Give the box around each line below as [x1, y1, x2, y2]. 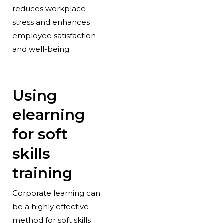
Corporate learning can [12, 188, 100, 198]
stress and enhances [12, 17, 90, 27]
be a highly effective [12, 201, 89, 211]
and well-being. [12, 44, 71, 54]
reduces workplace [12, 3, 86, 13]
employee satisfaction [12, 30, 96, 40]
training [12, 163, 72, 182]
